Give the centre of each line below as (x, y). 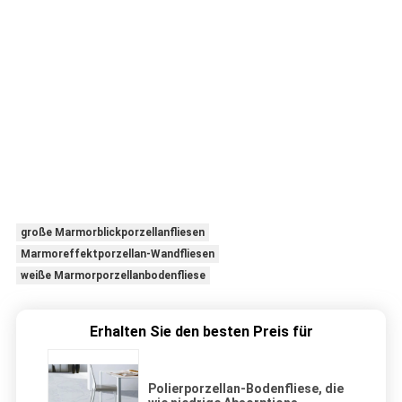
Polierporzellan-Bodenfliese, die (246, 389)
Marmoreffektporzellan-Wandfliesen (117, 254)
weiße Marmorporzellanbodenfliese (113, 276)
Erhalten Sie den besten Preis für (201, 332)
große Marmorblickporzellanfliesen (112, 233)
